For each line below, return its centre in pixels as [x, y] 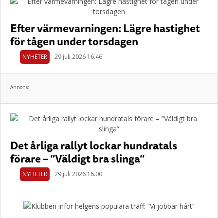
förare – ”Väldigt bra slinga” [77, 158]
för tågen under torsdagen [74, 41]
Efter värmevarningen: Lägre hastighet [105, 28]
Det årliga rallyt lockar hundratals [94, 145]
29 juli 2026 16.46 [78, 57]
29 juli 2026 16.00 [78, 174]
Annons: [20, 87]
